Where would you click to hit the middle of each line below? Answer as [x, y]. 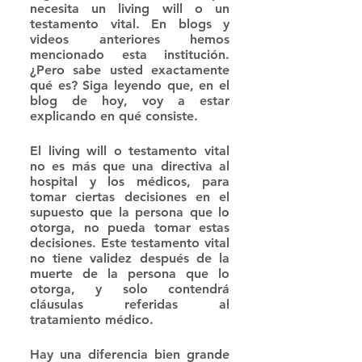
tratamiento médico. [92, 320]
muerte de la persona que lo [130, 274]
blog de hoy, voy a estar [130, 101]
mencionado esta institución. [130, 55]
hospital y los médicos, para [130, 182]
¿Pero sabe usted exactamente [130, 70]
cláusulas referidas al [130, 305]
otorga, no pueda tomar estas [130, 228]
